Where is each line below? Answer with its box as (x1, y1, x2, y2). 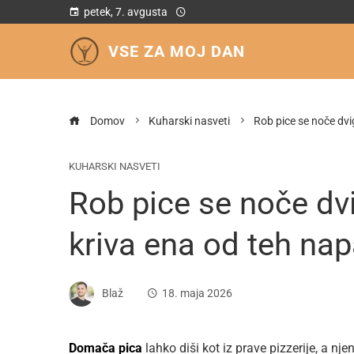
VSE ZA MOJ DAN (108, 42, 245, 61)
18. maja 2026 (162, 286, 232, 300)
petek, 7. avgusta (84, 6, 168, 18)
